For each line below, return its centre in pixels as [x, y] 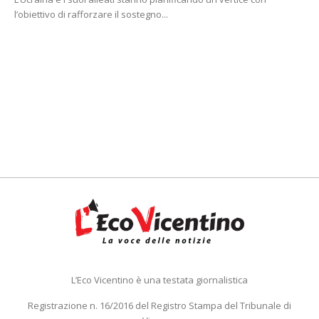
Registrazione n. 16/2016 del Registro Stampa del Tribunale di [159, 305]
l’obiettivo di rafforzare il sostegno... [91, 14]
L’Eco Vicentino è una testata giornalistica [159, 279]
